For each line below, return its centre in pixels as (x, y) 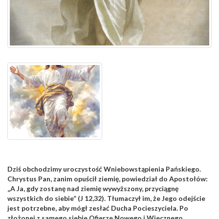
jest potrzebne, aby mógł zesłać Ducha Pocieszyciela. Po (98, 208)
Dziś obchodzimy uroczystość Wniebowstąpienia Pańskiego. (104, 169)
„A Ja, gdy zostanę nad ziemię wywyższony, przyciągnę (93, 188)
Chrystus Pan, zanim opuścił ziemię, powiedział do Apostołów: (108, 178)
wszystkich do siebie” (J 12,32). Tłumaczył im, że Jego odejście (106, 198)
